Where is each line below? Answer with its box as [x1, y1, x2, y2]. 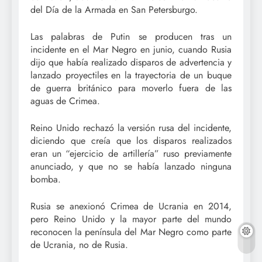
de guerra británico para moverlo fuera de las [30, 81, 232, 95]
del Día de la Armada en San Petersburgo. [30, 2, 198, 16]
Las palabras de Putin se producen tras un [30, 29, 232, 43]
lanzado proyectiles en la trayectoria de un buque [30, 68, 232, 82]
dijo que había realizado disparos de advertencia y [30, 55, 232, 69]
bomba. [30, 172, 61, 186]
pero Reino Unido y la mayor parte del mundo [30, 212, 232, 226]
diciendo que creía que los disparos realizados [30, 133, 232, 147]
